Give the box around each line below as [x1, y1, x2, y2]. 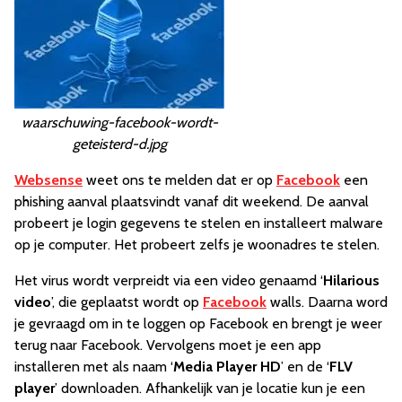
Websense [14, 171, 83, 188]
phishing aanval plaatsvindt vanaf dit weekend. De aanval [14, 193, 369, 210]
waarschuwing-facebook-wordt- [21, 114, 218, 131]
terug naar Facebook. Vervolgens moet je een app [14, 336, 321, 354]
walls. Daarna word [267, 293, 388, 310]
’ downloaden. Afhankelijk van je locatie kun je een [55, 380, 365, 397]
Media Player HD [173, 358, 281, 375]
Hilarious [323, 272, 380, 289]
